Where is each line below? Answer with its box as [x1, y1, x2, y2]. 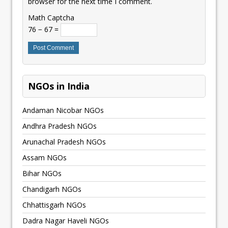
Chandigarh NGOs [22, 184, 81, 194]
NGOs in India [28, 79, 90, 92]
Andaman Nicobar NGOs [22, 105, 104, 115]
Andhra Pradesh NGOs [22, 121, 97, 131]
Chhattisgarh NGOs [22, 199, 86, 210]
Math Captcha [28, 12, 74, 22]
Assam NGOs [22, 152, 67, 162]
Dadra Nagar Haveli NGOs [22, 215, 109, 225]
